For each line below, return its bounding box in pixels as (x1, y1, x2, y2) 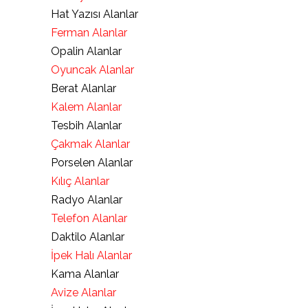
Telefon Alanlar (51, 212, 127, 225)
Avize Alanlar (51, 286, 116, 299)
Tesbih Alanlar (51, 119, 122, 132)
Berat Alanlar (51, 82, 116, 95)
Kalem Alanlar (51, 100, 122, 113)
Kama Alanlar (51, 267, 119, 280)
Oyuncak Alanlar (51, 63, 134, 76)
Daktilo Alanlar (51, 230, 124, 243)
